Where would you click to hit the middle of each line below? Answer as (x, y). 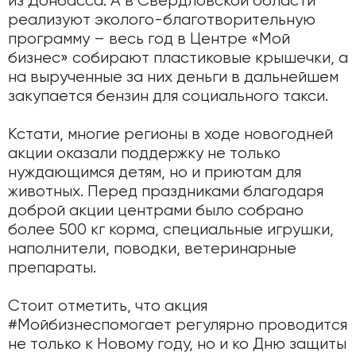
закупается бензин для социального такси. (168, 97)
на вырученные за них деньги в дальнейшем (173, 77)
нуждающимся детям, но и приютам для (155, 173)
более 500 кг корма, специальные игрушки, (171, 230)
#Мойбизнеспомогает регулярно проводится (178, 325)
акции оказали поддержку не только (144, 154)
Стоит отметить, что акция (108, 306)
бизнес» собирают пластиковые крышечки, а (178, 58)
